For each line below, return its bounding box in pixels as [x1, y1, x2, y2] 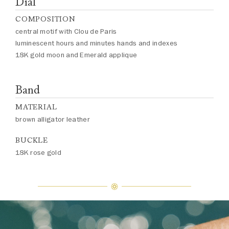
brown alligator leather [15, 114, 90, 124]
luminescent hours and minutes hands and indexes [15, 38, 178, 48]
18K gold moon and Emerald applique [15, 50, 138, 60]
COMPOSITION [15, 15, 76, 24]
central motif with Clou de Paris [15, 27, 117, 36]
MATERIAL [15, 103, 57, 111]
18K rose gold [15, 148, 61, 157]
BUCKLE [15, 136, 48, 145]
